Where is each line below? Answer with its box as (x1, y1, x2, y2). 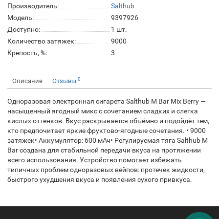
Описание (12, 77, 43, 85)
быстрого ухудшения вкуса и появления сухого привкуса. (7, 175, 192, 183)
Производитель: (7, 2, 59, 10)
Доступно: (7, 25, 40, 33)
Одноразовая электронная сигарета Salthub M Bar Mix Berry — (7, 97, 206, 105)
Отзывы (52, 77, 78, 85)
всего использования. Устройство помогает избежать (7, 156, 182, 164)
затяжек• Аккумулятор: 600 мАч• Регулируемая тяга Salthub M (7, 136, 208, 144)
